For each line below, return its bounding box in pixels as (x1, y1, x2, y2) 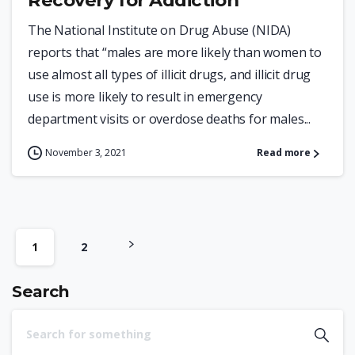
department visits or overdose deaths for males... (28, 110, 311, 128)
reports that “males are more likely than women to (28, 44, 323, 62)
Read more (257, 146, 311, 160)
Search (12, 281, 70, 302)
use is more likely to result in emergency (28, 88, 262, 106)
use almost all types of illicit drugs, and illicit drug (28, 66, 311, 84)
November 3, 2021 (45, 146, 127, 160)
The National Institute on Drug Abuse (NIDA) (28, 21, 292, 40)
